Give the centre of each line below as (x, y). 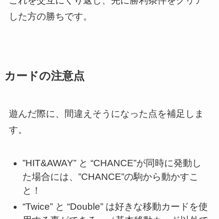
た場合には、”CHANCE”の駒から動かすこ (111, 176)
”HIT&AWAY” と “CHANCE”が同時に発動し (112, 163)
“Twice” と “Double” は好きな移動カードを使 (115, 206)
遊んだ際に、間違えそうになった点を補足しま (106, 114)
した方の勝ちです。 (50, 16)
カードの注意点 (44, 76)
